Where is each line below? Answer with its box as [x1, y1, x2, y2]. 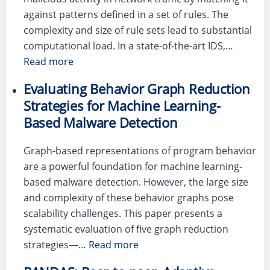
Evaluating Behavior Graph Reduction [23, 79, 250, 98]
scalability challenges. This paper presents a [23, 206, 222, 220]
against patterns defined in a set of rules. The [23, 7, 228, 21]
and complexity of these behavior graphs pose [23, 190, 234, 204]
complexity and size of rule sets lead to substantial [23, 23, 252, 37]
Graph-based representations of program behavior [23, 143, 256, 157]
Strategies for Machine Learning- [23, 96, 221, 115]
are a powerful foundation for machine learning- [23, 159, 242, 173]
